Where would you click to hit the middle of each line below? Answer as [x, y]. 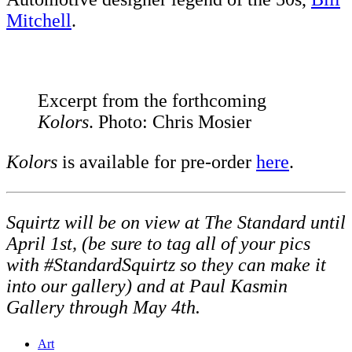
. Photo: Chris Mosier [170, 122]
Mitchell [39, 21]
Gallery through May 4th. [103, 308]
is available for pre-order [157, 162]
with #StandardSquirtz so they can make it [166, 265]
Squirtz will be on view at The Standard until [176, 223]
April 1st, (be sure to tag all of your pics [158, 244]
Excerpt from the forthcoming [152, 101]
